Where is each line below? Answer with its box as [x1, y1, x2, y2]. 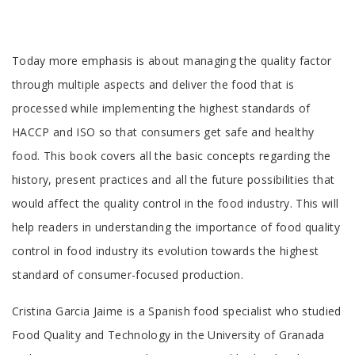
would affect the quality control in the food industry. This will [12, 195, 339, 211]
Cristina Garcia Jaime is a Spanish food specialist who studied [12, 303, 342, 319]
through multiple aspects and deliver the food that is [12, 76, 295, 92]
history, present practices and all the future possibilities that [12, 171, 335, 187]
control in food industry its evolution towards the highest [12, 242, 319, 258]
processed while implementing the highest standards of [12, 100, 311, 116]
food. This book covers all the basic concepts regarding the [12, 147, 331, 163]
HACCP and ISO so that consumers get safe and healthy [12, 124, 315, 139]
